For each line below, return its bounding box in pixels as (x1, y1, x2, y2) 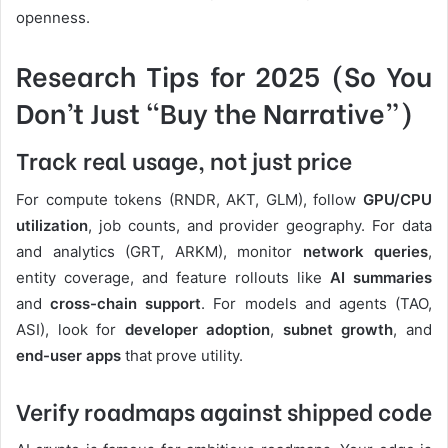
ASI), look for (16, 319, 125, 339)
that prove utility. (121, 345, 243, 365)
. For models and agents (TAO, (201, 293, 433, 313)
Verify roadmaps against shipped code (16, 392, 432, 427)
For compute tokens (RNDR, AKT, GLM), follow (16, 189, 363, 209)
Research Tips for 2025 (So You (16, 54, 432, 94)
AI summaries (330, 267, 432, 287)
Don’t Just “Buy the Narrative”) (16, 91, 413, 131)
